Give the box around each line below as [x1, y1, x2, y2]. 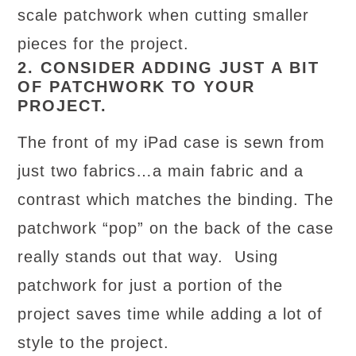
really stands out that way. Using [17, 247, 279, 265]
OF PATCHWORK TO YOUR [17, 77, 256, 95]
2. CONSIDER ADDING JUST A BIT [17, 58, 320, 76]
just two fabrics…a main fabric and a [17, 161, 304, 180]
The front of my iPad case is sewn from [17, 133, 326, 151]
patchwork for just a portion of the [17, 276, 284, 294]
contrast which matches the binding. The [17, 190, 335, 208]
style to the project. [17, 333, 170, 351]
